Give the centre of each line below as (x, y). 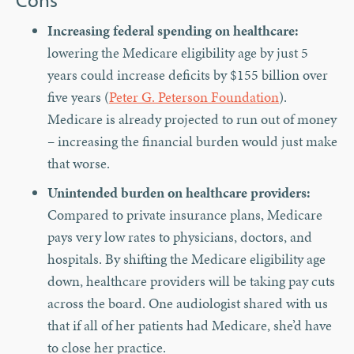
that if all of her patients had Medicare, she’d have (190, 326)
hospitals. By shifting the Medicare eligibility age (186, 259)
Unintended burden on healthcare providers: (179, 193)
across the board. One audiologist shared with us (188, 303)
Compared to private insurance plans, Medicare (185, 215)
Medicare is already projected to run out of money (192, 119)
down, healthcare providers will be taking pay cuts (191, 281)
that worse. (79, 164)
